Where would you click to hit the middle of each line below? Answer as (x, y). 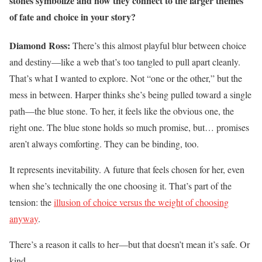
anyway (24, 218)
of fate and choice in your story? (73, 16)
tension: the (32, 202)
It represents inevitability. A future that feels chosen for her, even (127, 169)
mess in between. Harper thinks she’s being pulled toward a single (130, 94)
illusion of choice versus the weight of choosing (141, 202)
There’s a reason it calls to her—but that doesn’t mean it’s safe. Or (130, 244)
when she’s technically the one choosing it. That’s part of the (120, 185)
